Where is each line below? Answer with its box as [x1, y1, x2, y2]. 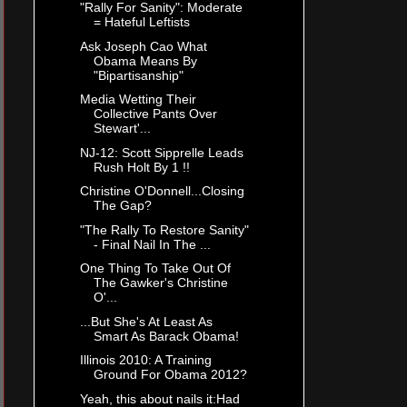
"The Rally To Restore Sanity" [79, 222, 249, 237]
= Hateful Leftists [93, 15, 190, 30]
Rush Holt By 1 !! [93, 159, 190, 174]
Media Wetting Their [79, 92, 196, 107]
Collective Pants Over [93, 106, 217, 122]
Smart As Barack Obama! [93, 328, 239, 343]
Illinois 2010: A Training [79, 352, 212, 368]
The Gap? [93, 198, 152, 213]
